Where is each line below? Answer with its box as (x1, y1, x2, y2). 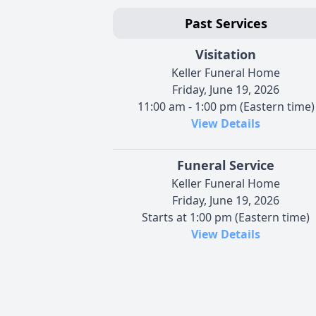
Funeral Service (177, 156, 274, 174)
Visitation (195, 45, 256, 63)
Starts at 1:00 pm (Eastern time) (142, 209, 310, 225)
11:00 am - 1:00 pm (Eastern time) (137, 98, 315, 114)
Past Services (184, 14, 267, 32)
